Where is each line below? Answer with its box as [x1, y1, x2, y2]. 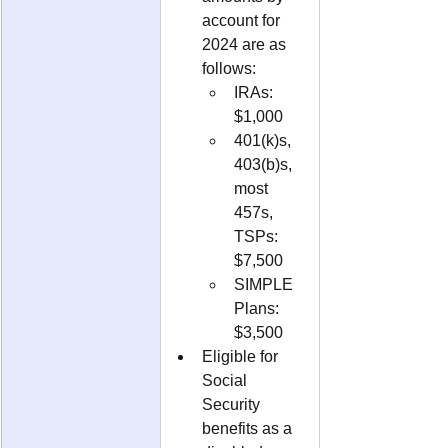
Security [202, 395, 264, 413]
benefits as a [202, 419, 296, 437]
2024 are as [202, 35, 290, 53]
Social [202, 371, 251, 389]
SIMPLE [234, 275, 297, 293]
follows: [202, 59, 256, 77]
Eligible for [202, 347, 282, 365]
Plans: [234, 299, 283, 317]
